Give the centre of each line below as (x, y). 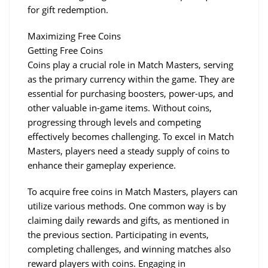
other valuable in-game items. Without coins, (120, 107)
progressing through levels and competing (114, 122)
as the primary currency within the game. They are (131, 79)
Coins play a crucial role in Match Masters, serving (130, 64)
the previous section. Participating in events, (118, 234)
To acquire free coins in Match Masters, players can (133, 191)
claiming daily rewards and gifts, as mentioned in (128, 220)
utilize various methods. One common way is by (127, 205)
